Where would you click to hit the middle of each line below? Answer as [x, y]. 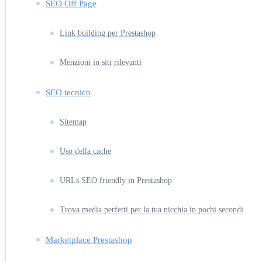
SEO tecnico [68, 92]
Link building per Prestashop [108, 33]
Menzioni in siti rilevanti [101, 62]
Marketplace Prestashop [89, 239]
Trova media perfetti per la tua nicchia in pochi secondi [151, 209]
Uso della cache [85, 151]
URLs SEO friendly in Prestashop [116, 180]
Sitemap [73, 122]
